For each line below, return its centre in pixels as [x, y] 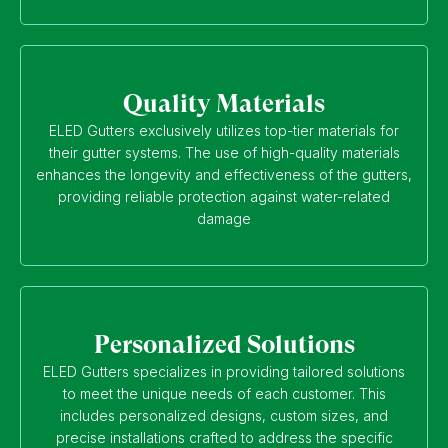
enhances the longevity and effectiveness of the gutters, [224, 174]
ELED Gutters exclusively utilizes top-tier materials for [224, 130]
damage [224, 218]
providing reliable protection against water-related [224, 196]
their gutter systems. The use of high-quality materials [224, 152]
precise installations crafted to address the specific [224, 437]
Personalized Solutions [224, 344]
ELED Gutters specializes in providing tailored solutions [224, 371]
